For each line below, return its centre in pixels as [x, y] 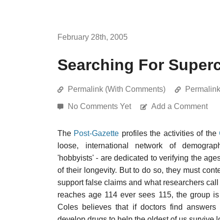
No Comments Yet [100, 106]
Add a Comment [179, 106]
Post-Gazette [96, 133]
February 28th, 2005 [93, 37]
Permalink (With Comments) [117, 89]
